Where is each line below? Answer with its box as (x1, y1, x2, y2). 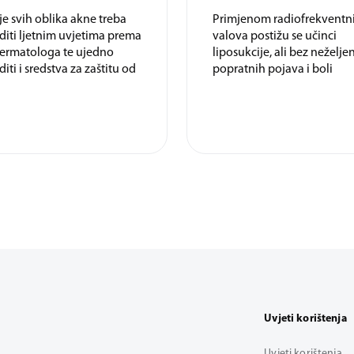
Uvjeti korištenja (264, 324, 347, 337)
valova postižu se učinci (213, 41, 337, 55)
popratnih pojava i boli (213, 74, 333, 88)
